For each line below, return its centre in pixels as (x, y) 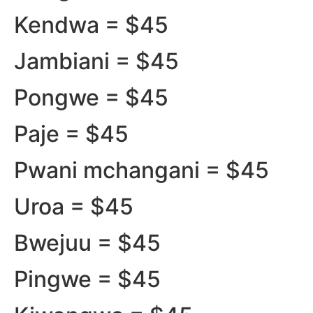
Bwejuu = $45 (87, 242)
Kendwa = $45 (91, 24)
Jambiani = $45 (96, 61)
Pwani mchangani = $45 (141, 170)
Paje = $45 (71, 133)
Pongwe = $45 (91, 97)
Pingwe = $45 (87, 279)
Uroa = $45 (74, 206)
